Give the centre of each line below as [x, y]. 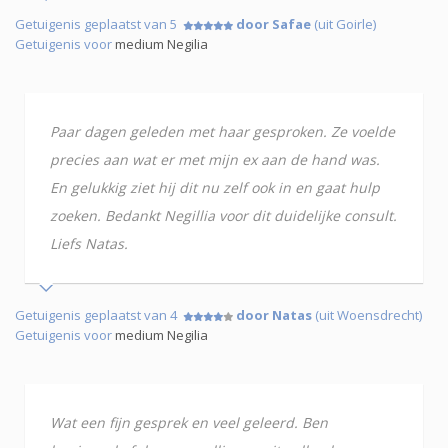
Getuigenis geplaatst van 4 [99, 315]
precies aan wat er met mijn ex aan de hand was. [215, 159]
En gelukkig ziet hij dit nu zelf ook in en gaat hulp [215, 187]
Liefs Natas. [89, 243]
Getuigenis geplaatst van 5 [99, 24]
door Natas [274, 315]
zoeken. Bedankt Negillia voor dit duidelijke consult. [223, 215]
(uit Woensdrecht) [367, 315]
